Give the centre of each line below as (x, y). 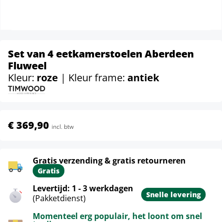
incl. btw (63, 127)
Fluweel (27, 66)
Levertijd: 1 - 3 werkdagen (83, 188)
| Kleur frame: (94, 78)
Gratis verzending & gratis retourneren (109, 161)
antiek (143, 78)
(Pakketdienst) (59, 198)
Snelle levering (173, 194)
